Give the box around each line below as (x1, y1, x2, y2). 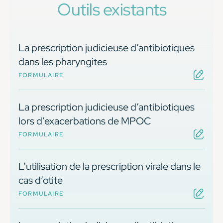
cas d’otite (18, 174, 63, 187)
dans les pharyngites (18, 55, 107, 69)
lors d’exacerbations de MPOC (18, 114, 151, 128)
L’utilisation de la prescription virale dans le (18, 160, 201, 173)
